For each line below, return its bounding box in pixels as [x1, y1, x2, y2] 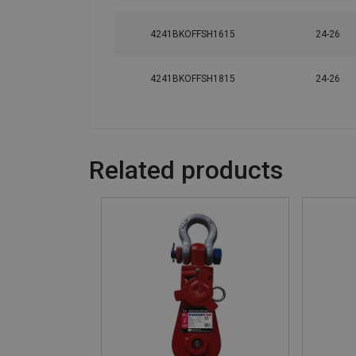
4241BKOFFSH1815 [149, 73, 235, 85]
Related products [89, 155, 283, 186]
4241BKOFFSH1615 [149, 29, 235, 41]
